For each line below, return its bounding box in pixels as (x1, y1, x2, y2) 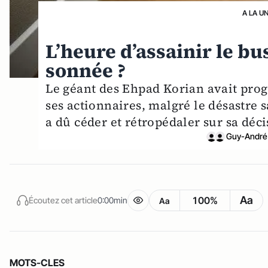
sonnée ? (45, 57, 126, 84)
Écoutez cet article (29, 194, 98, 205)
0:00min (98, 194, 127, 205)
